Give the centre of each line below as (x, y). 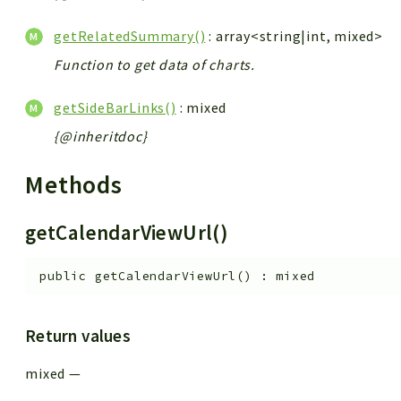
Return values (78, 336)
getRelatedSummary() (130, 35)
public (64, 276)
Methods (77, 185)
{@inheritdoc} (101, 137)
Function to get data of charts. (155, 64)
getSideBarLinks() (115, 107)
